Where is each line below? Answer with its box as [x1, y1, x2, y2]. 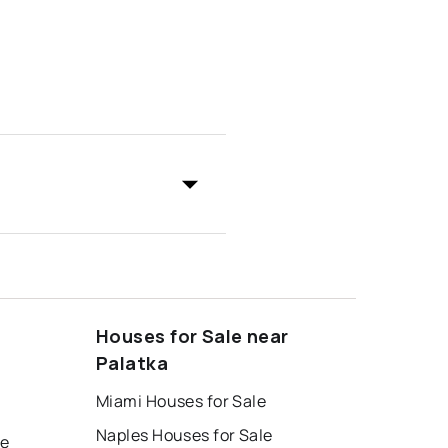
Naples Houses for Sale [96, 423, 273, 446]
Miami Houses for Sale [96, 389, 267, 412]
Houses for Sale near [96, 323, 289, 348]
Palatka [96, 350, 169, 375]
